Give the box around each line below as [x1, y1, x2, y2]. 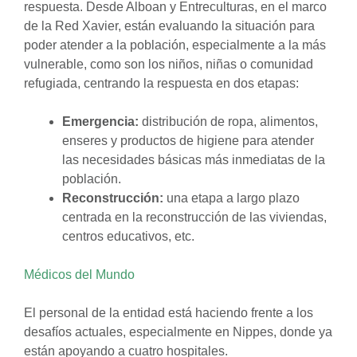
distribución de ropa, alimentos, [139, 115, 318, 128]
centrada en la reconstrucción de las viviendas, [62, 210, 327, 224]
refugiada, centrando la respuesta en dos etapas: [24, 76, 299, 90]
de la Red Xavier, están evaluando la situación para [24, 19, 315, 33]
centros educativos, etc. [62, 229, 194, 243]
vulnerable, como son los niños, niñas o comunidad [24, 57, 313, 71]
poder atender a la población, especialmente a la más [24, 38, 326, 52]
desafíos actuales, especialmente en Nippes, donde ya [24, 325, 332, 339]
